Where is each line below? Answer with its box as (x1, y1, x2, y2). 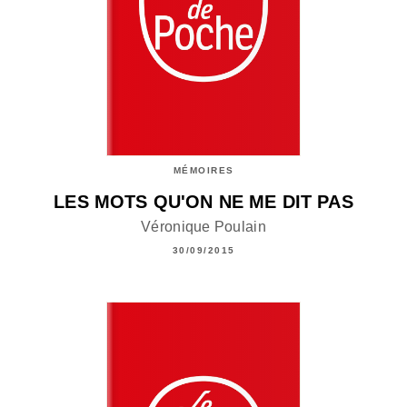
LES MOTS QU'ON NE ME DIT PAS (54, 192, 353, 213)
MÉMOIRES (173, 165, 234, 176)
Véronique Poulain (141, 218, 266, 234)
